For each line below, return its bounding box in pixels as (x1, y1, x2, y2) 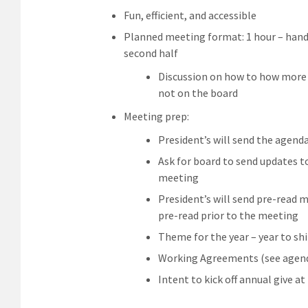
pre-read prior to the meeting (158, 208, 298, 222)
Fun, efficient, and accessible (124, 8, 256, 22)
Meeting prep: (124, 109, 189, 123)
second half (124, 45, 178, 60)
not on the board (158, 85, 238, 100)
